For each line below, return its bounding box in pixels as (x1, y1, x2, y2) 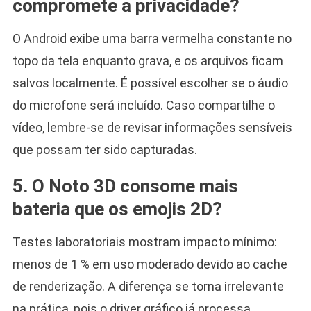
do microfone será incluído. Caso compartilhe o (12, 98, 275, 113)
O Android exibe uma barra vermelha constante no (12, 31, 292, 47)
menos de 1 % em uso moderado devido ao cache (12, 257, 287, 272)
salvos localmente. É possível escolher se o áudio (12, 76, 288, 91)
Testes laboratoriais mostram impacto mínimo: (12, 235, 277, 250)
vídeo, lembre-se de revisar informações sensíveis (12, 120, 292, 135)
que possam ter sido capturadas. (12, 142, 197, 158)
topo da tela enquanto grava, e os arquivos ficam (12, 53, 283, 69)
